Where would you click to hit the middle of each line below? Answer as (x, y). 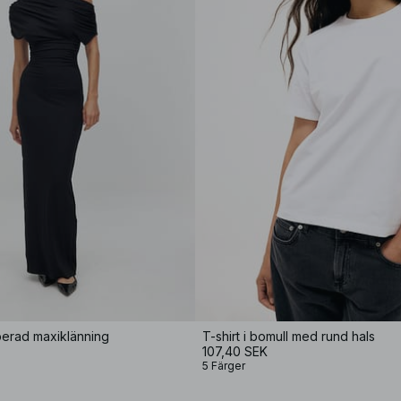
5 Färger (224, 366)
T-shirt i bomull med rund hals (289, 336)
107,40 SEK (235, 351)
